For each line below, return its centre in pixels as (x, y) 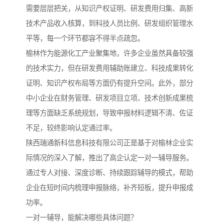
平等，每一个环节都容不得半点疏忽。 (85, 39)
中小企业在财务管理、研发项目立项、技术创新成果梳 (110, 98)
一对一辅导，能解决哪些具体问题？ (82, 218)
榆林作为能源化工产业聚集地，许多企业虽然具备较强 (110, 54)
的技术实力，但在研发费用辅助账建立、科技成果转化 (110, 68)
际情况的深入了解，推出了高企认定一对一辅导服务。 (110, 158)
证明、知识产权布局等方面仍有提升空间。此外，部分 (110, 83)
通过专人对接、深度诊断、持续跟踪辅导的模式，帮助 (110, 173)
